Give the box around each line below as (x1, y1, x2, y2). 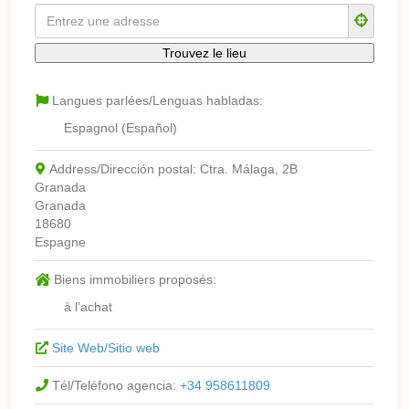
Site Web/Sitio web (51, 340, 160, 355)
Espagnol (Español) (64, 120, 178, 135)
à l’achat (64, 299, 113, 314)
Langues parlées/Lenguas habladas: (51, 92, 263, 108)
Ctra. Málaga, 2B (199, 161, 298, 176)
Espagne (35, 234, 86, 249)
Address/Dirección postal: (48, 161, 200, 176)
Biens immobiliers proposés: (53, 271, 216, 287)
